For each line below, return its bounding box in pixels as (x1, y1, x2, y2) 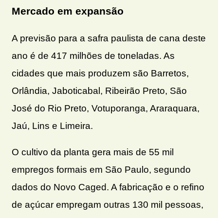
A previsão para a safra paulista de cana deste (12, 33, 206, 43)
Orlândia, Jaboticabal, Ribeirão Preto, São (12, 85, 187, 96)
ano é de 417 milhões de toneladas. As (12, 50, 175, 61)
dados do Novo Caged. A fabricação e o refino (12, 182, 204, 192)
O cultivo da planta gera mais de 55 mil (12, 146, 174, 157)
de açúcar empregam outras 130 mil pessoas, (12, 199, 203, 210)
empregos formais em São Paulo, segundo (12, 164, 191, 175)
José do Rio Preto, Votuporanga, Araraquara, (12, 103, 200, 113)
